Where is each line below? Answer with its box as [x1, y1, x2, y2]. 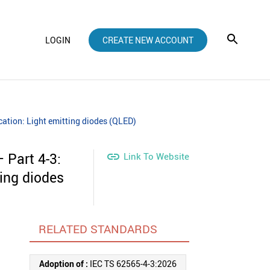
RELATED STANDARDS [38, 221, 157, 237]
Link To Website [123, 150, 189, 163]
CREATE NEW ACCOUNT [102, 34, 193, 46]
